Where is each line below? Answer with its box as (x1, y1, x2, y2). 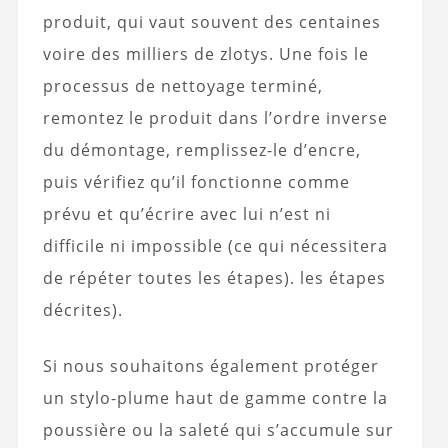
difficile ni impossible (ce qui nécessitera (42, 235, 388, 258)
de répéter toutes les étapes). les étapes (42, 267, 386, 290)
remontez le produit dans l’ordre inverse (42, 107, 388, 130)
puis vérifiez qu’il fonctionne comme (42, 171, 350, 194)
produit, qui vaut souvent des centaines (42, 11, 381, 34)
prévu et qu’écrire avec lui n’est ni (42, 203, 331, 226)
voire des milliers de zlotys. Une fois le (42, 43, 369, 66)
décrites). (42, 299, 123, 322)
